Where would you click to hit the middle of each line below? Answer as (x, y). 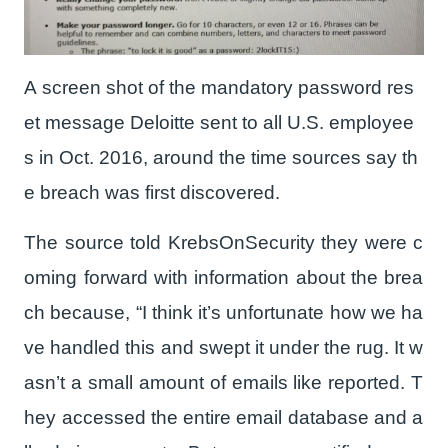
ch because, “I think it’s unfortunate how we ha (224, 313)
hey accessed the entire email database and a (224, 418)
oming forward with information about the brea (224, 278)
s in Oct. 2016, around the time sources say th (221, 158)
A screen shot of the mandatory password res (219, 88)
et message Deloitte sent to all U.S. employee (219, 123)
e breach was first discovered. (152, 193)
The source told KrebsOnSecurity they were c (224, 243)
